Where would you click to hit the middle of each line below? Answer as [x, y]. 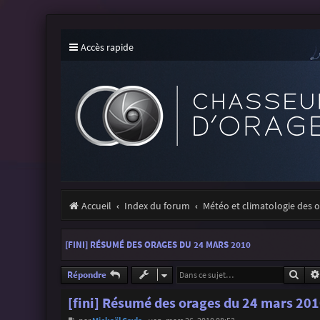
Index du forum [157, 206]
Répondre [86, 274]
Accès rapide [107, 47]
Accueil [96, 206]
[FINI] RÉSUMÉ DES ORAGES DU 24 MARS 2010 [157, 244]
